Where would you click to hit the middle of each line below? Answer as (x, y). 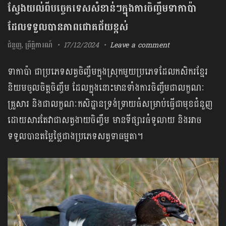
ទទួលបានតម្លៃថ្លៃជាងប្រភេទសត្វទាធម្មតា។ (76, 136)
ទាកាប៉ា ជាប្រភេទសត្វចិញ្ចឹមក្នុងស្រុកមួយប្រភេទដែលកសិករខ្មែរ (108, 72)
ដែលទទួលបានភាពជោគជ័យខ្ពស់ (68, 27)
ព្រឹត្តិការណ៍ (39, 45)
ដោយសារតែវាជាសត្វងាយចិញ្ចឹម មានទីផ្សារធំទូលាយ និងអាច (105, 120)
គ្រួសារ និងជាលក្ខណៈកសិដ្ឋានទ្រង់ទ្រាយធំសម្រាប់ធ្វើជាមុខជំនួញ (110, 104)
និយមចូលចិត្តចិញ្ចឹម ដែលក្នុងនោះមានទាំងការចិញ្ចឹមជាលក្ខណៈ (106, 88)
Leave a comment (140, 45)
